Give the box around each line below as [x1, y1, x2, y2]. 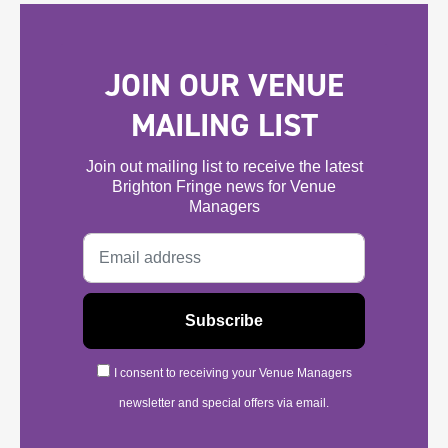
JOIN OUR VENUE [104, 64, 344, 107]
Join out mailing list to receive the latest [85, 158, 363, 176]
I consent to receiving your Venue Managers [113, 366, 352, 381]
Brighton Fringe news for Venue [112, 178, 336, 196]
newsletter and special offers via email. [119, 396, 329, 411]
